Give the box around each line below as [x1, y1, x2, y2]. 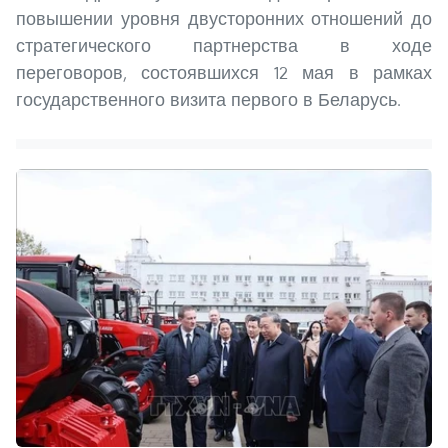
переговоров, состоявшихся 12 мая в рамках [16, 61, 432, 85]
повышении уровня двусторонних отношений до [16, 7, 432, 31]
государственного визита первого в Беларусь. [16, 88, 401, 112]
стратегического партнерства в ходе [16, 34, 432, 58]
